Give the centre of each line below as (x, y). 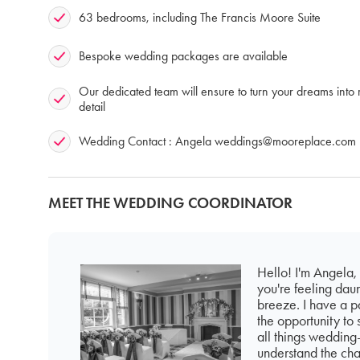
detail (92, 106)
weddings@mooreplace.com (285, 141)
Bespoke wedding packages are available (183, 56)
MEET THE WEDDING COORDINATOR (170, 202)
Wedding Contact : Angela (147, 141)
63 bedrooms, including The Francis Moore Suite (200, 18)
